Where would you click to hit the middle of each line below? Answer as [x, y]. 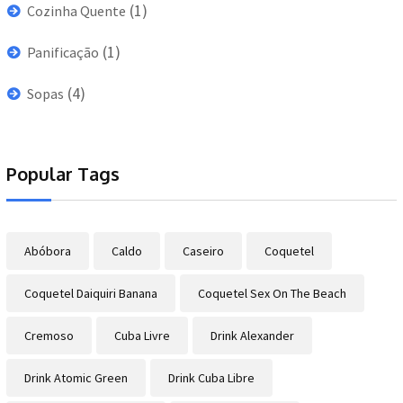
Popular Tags [63, 173]
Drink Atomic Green [76, 377]
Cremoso [49, 335]
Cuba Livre [142, 335]
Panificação [63, 52]
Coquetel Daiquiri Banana [91, 293]
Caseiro [203, 251]
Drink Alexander [252, 335]
